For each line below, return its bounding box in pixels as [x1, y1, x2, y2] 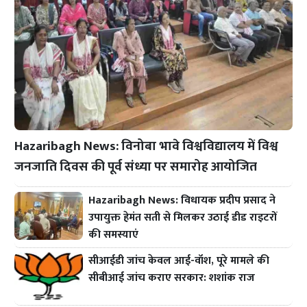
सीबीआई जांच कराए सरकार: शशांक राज [88, 269, 256, 288]
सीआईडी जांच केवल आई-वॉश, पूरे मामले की [88, 251, 270, 271]
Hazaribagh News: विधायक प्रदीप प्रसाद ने [88, 191, 276, 210]
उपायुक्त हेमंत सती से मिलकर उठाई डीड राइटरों [88, 208, 278, 227]
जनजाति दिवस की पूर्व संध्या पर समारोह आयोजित [14, 155, 258, 177]
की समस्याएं [88, 225, 139, 244]
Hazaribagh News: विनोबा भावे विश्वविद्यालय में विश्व [14, 134, 279, 157]
